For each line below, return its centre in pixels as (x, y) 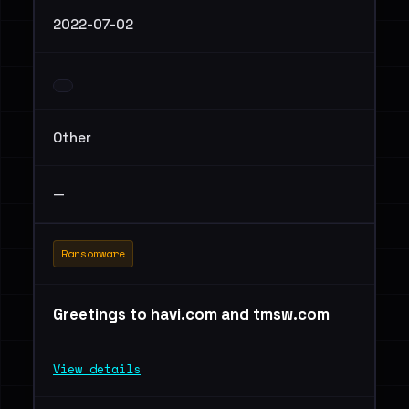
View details (97, 369)
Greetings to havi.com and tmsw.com (191, 314)
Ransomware (93, 253)
